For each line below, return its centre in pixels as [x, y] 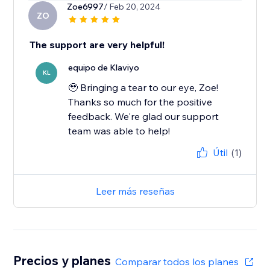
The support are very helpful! [97, 45]
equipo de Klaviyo [104, 68]
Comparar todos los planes [177, 262]
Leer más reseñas [135, 191]
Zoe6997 [86, 7]
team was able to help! [119, 131]
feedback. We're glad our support [144, 117]
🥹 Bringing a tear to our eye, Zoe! [143, 88]
